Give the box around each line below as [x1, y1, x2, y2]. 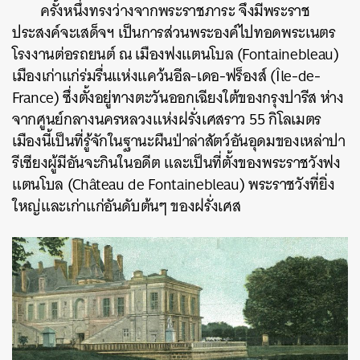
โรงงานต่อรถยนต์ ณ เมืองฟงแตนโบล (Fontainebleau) [12, 41, 339, 68]
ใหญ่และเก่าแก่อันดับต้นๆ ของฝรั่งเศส [12, 193, 241, 220]
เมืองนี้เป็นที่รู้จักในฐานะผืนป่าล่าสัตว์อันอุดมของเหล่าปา [12, 128, 346, 155]
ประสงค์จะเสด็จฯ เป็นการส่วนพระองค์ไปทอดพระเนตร [12, 19, 336, 47]
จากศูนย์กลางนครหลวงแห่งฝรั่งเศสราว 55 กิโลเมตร [12, 106, 321, 133]
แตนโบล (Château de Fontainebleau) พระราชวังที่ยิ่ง [12, 171, 335, 198]
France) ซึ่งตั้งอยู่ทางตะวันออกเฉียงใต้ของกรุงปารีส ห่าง [12, 84, 344, 112]
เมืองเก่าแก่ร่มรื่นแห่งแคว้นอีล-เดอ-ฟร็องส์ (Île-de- [12, 63, 321, 90]
